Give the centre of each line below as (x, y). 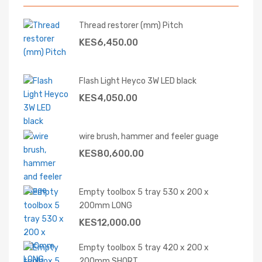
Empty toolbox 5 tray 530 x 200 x (144, 192)
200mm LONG (106, 206)
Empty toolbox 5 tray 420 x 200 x (144, 248)
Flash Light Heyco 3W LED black (138, 81)
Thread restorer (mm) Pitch (131, 25)
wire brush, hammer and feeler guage (149, 137)
